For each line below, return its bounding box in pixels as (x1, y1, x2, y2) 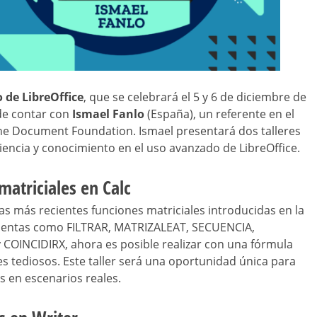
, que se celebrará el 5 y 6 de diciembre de (83, 89, 306, 105)
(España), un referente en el (144, 106, 294, 122)
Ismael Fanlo (72, 106, 144, 122)
